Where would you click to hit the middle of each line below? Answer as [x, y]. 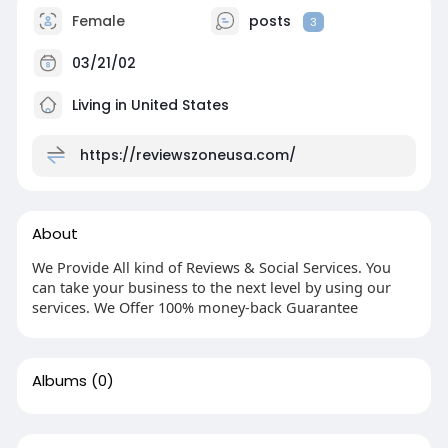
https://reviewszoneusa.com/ [187, 155]
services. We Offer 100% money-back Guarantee [194, 307]
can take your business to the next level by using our [211, 287]
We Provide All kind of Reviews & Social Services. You [211, 267]
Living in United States [148, 105]
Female [96, 21]
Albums [59, 381]
